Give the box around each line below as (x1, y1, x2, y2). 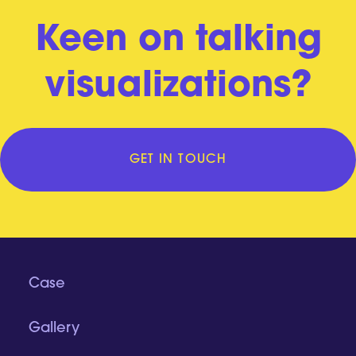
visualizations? (44, 68, 312, 105)
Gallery (29, 321, 79, 337)
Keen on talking (34, 22, 322, 59)
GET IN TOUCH (130, 153, 226, 167)
